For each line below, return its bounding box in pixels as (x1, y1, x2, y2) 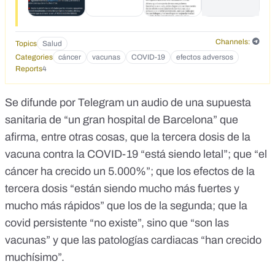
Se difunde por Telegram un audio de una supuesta (5, 96, 251, 109)
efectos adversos (176, 53, 233, 62)
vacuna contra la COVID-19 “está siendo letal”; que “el (5, 148, 267, 161)
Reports (15, 64, 42, 74)
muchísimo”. (5, 251, 64, 264)
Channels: (215, 37, 250, 47)
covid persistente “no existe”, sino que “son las (5, 217, 229, 230)
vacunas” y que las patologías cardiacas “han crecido (5, 234, 261, 247)
